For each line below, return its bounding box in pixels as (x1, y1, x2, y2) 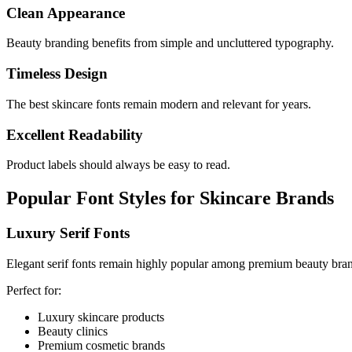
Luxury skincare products (38, 310, 164, 324)
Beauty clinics (38, 324, 108, 338)
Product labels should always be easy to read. (6, 158, 230, 172)
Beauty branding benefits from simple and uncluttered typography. (6, 36, 334, 50)
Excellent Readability (6, 126, 143, 143)
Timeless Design (6, 65, 108, 82)
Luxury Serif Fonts (6, 225, 130, 242)
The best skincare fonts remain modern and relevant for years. (6, 97, 311, 111)
